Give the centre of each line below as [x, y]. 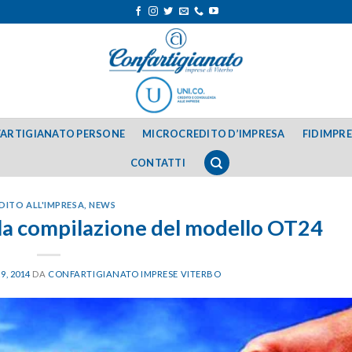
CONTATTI [158, 163]
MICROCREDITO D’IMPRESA [214, 133]
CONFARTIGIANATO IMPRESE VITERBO [135, 273]
